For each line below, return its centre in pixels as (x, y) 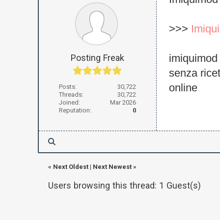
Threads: (71, 96)
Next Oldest (70, 168)
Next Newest (112, 168)
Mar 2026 (123, 104)
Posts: (68, 88)
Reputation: (75, 111)
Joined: (69, 104)
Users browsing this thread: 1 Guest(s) (124, 187)
